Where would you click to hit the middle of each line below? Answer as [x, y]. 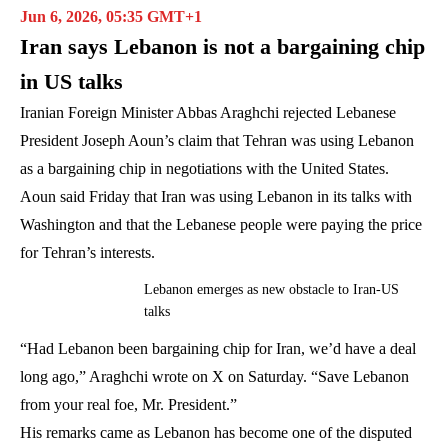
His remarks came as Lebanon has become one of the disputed [216, 432]
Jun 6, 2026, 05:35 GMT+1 [111, 16]
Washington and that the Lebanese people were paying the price [221, 224]
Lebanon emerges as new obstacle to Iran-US [271, 289]
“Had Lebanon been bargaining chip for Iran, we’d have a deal [218, 348]
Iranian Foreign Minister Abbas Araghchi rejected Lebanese [208, 112]
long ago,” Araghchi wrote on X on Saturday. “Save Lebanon [214, 376]
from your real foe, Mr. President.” [128, 404]
